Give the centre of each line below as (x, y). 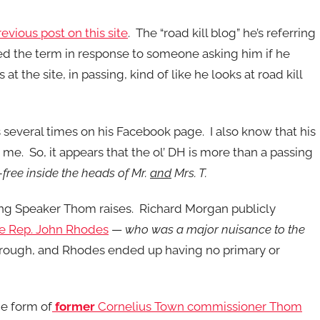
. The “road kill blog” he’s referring (222, 33)
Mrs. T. (192, 172)
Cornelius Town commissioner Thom (199, 306)
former (74, 306)
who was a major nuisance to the (215, 229)
